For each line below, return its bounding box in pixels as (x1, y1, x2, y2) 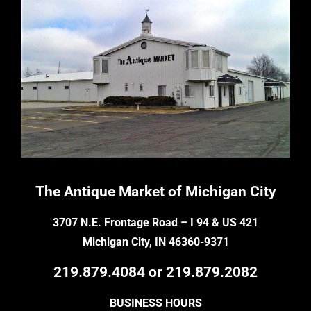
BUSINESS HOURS (109, 296, 202, 310)
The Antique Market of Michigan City (35, 183, 276, 201)
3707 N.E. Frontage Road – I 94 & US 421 (53, 215, 258, 229)
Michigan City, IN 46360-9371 (82, 235, 229, 249)
